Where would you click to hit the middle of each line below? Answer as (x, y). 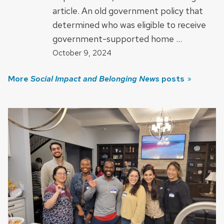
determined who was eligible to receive (129, 25)
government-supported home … (117, 39)
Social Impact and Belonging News (95, 78)
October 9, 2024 (82, 53)
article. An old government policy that (128, 11)
